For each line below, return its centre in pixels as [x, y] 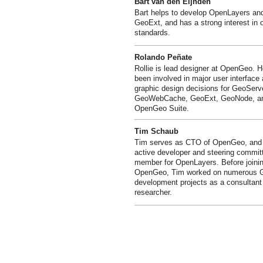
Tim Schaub [156, 131]
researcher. [153, 192]
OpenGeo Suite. [162, 108]
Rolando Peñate [163, 57]
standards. [152, 32]
